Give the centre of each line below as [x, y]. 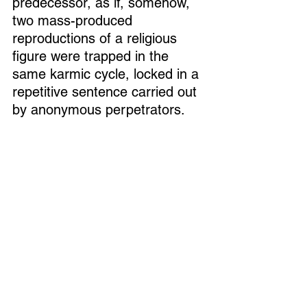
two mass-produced [74, 21]
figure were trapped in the [93, 56]
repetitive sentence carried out [107, 92]
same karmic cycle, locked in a [108, 74]
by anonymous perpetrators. [101, 110]
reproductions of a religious [97, 38]
